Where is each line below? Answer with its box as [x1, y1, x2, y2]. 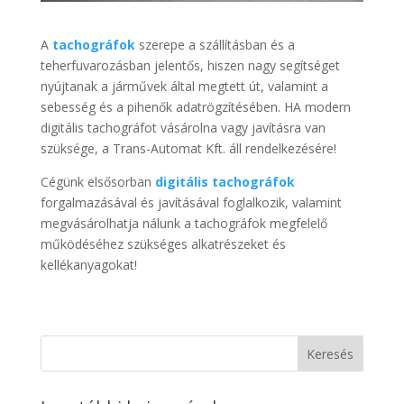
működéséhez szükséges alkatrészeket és [40, 234, 286, 252]
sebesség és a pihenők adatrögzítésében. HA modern [40, 97, 351, 115]
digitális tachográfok [154, 172, 295, 190]
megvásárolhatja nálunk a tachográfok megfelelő [40, 214, 327, 232]
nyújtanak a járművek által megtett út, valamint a [40, 77, 328, 95]
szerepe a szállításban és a [134, 35, 295, 53]
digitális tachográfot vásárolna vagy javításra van [40, 118, 326, 136]
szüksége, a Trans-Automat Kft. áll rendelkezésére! [40, 139, 336, 157]
